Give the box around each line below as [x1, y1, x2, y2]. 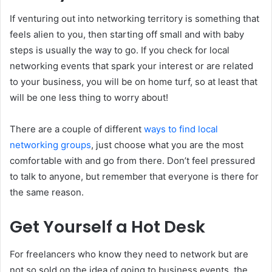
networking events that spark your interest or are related [10, 60, 253, 72]
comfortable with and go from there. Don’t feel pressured [10, 155, 255, 167]
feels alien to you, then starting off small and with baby [10, 29, 244, 41]
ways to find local [144, 123, 218, 135]
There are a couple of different [10, 123, 144, 135]
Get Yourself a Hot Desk [10, 216, 205, 239]
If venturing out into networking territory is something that [10, 13, 259, 25]
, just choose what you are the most [91, 139, 243, 151]
